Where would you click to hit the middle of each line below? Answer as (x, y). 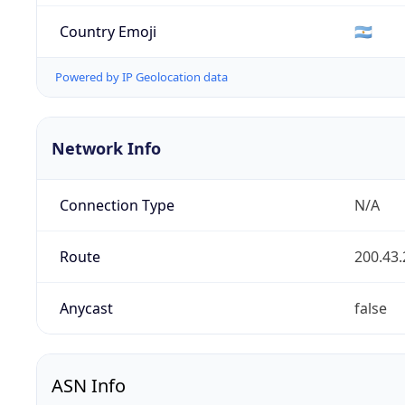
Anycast (86, 309)
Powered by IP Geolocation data (141, 77)
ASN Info (89, 386)
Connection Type (117, 206)
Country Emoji (108, 31)
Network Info (106, 149)
